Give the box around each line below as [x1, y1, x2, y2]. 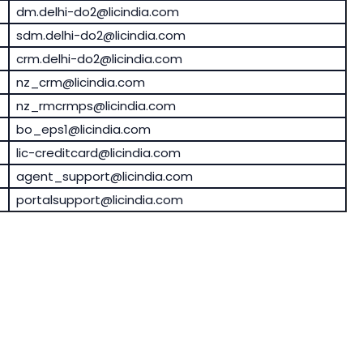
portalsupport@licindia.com [15, 191, 183, 209]
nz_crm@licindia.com [15, 74, 145, 92]
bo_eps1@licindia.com [15, 121, 151, 139]
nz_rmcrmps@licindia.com [15, 97, 176, 115]
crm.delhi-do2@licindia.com [15, 50, 182, 68]
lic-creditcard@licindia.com [15, 144, 181, 162]
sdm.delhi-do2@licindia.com [15, 27, 186, 45]
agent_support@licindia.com [15, 168, 193, 186]
